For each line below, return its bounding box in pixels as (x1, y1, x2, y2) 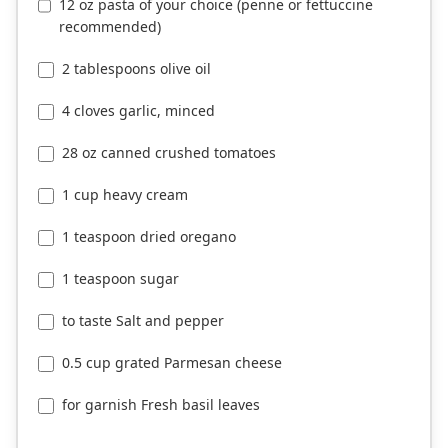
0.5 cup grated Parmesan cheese (62, 353, 282, 373)
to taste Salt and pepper (62, 311, 224, 331)
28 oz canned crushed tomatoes (62, 143, 276, 163)
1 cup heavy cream (62, 185, 188, 205)
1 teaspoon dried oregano (62, 227, 236, 247)
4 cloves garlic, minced (62, 101, 215, 121)
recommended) (59, 17, 162, 37)
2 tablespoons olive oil (62, 59, 211, 79)
